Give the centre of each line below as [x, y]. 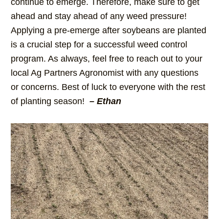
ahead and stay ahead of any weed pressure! [99, 16]
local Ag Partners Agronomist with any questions [105, 73]
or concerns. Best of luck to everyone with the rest [108, 87]
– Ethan [106, 101]
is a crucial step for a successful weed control [99, 45]
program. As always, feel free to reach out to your [107, 59]
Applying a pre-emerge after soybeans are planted [109, 31]
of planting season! [50, 101]
